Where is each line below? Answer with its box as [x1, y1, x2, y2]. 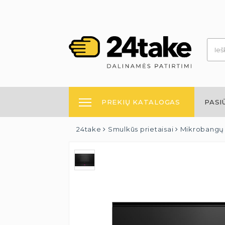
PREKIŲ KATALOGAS [101, 98, 180, 106]
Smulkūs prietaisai [107, 125, 174, 133]
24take [76, 125, 101, 133]
